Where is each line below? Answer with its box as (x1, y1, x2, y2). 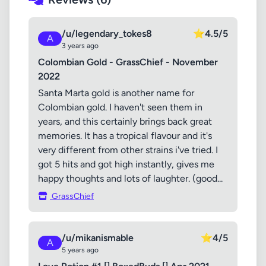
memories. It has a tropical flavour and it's (38, 130, 212, 141)
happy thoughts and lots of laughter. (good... (38, 173, 223, 184)
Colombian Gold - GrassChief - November (38, 56, 218, 68)
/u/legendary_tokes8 (62, 28, 152, 39)
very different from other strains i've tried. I (38, 144, 218, 156)
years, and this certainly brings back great (38, 116, 212, 127)
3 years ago (62, 42, 99, 50)
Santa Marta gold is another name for (38, 87, 194, 99)
